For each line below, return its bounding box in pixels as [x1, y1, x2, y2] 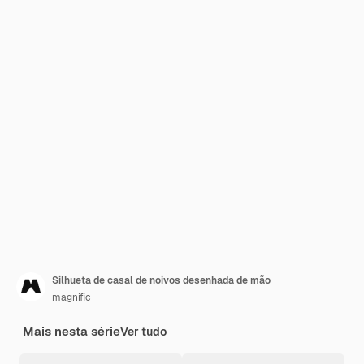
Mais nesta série [23, 323, 120, 339]
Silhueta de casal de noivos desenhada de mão [52, 274, 271, 287]
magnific [52, 291, 91, 304]
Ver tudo [120, 324, 167, 339]
